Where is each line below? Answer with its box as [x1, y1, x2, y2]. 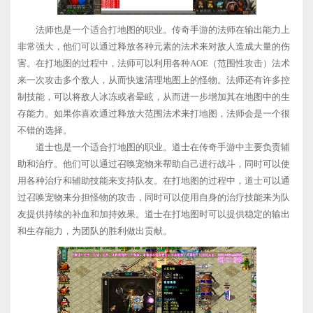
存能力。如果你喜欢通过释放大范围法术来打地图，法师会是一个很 [17, 108, 290, 119]
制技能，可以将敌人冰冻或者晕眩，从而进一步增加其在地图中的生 [17, 91, 290, 102]
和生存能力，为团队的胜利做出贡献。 [17, 225, 172, 236]
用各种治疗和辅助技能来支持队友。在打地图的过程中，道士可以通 [17, 175, 290, 186]
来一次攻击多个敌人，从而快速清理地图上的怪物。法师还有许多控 [17, 74, 290, 85]
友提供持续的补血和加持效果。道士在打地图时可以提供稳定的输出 [17, 208, 290, 219]
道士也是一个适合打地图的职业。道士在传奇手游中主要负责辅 [36, 141, 290, 152]
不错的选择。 [17, 124, 72, 136]
